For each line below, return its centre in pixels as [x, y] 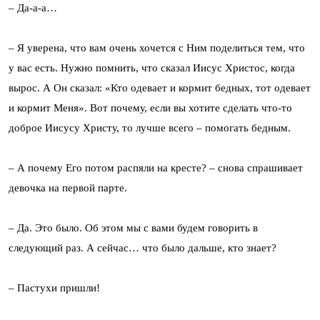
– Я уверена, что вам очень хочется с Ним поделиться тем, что [157, 47]
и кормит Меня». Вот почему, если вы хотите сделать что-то [150, 107]
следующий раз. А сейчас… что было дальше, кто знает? [142, 247]
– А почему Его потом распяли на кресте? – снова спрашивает [156, 167]
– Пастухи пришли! [54, 287]
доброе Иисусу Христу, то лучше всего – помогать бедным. [150, 127]
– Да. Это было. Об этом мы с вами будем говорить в [133, 227]
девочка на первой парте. [68, 187]
